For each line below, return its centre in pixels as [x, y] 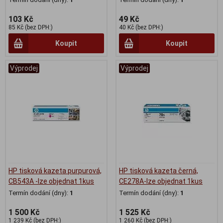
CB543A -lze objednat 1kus [51, 181]
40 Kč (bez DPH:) [141, 27]
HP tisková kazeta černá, [159, 170]
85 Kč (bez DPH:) [31, 27]
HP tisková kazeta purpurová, [55, 170]
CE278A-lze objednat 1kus [161, 181]
